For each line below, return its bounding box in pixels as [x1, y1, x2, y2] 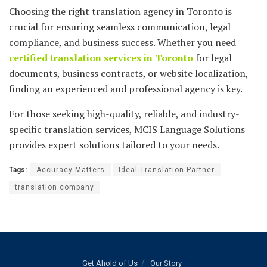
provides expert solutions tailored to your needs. [9, 138, 219, 152]
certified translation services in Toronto [9, 51, 193, 65]
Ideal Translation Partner [119, 166, 215, 175]
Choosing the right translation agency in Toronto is [9, 5, 232, 18]
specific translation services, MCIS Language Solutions [9, 123, 245, 136]
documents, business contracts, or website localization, [9, 67, 248, 80]
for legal [193, 51, 232, 65]
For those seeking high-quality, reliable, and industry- [9, 107, 240, 121]
